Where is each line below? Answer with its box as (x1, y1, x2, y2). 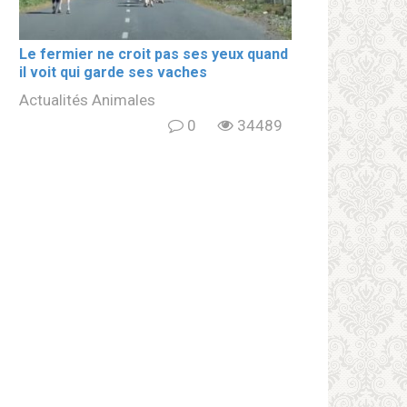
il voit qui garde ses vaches (19, 64, 207, 82)
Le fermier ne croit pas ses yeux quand (19, 45, 288, 64)
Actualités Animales (19, 91, 155, 110)
